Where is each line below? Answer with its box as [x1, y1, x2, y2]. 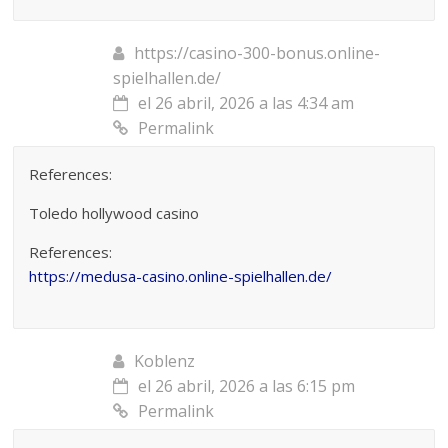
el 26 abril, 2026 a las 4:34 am [138, 91, 355, 114]
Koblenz [134, 349, 196, 372]
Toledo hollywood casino [29, 202, 200, 223]
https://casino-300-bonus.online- [134, 41, 381, 64]
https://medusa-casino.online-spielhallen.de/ [29, 265, 333, 286]
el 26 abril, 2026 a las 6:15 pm [138, 374, 356, 397]
